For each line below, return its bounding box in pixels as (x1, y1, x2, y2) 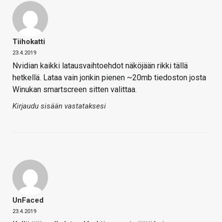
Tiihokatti (12, 37, 45, 46)
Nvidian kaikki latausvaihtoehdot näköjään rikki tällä (12, 60, 188, 70)
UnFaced (12, 195, 44, 205)
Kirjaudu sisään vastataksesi (12, 101, 106, 111)
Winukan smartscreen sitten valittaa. (12, 84, 137, 94)
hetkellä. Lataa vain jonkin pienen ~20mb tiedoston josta (12, 72, 206, 82)
